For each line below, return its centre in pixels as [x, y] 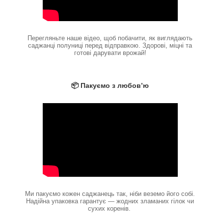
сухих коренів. [110, 209]
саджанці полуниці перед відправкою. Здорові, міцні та [110, 46]
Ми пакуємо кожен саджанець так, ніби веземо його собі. [110, 194]
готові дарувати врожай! [110, 53]
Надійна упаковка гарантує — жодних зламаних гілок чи [110, 201]
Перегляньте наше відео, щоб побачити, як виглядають [110, 38]
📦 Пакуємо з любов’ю [110, 86]
